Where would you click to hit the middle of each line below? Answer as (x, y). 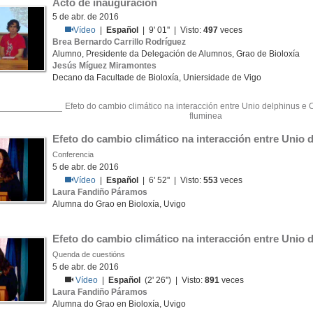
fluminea (205, 116)
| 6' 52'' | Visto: (171, 180)
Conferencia (73, 154)
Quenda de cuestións (89, 254)
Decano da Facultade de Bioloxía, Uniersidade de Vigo (157, 78)
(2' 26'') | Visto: (173, 280)
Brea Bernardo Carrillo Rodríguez (119, 42)
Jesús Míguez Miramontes (104, 66)
